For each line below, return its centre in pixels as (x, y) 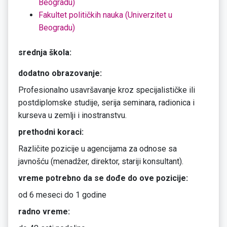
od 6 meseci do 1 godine (62, 195)
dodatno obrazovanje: (60, 73)
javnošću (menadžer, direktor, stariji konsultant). (101, 162)
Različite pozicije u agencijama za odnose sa (98, 149)
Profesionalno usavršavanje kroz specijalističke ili (107, 90)
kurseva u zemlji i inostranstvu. (72, 116)
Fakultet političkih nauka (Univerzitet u (105, 15)
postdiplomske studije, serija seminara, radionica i (106, 103)
